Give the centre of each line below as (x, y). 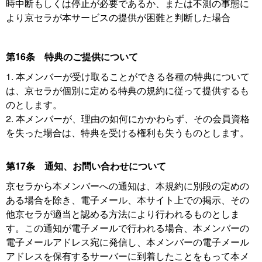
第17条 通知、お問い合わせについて (86, 166)
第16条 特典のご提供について (72, 56)
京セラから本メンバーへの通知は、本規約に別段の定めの (127, 186)
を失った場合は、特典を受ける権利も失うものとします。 (127, 132)
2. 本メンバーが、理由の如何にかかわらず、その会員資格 (128, 118)
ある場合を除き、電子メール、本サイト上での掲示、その (127, 200)
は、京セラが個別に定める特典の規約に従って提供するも (127, 90)
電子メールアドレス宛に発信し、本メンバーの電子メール (127, 242)
